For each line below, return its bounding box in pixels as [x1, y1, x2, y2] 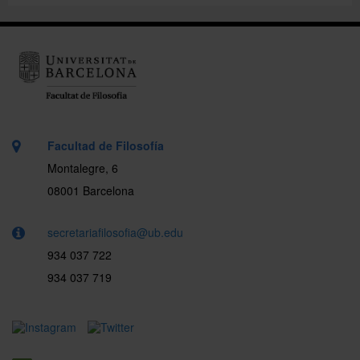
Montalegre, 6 [47, 160, 118, 177]
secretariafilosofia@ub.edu [47, 224, 183, 241]
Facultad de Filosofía [47, 137, 164, 154]
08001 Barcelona [47, 182, 134, 199]
